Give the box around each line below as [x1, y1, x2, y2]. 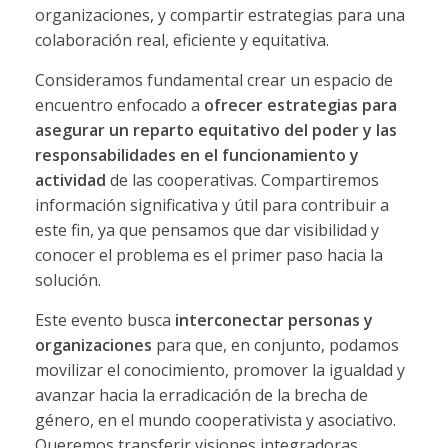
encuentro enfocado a [34, 94, 204, 117]
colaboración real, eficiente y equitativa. [34, 29, 329, 52]
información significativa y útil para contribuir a [34, 194, 389, 217]
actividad [34, 169, 106, 192]
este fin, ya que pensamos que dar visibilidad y [34, 219, 379, 242]
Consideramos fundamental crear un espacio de [34, 69, 393, 92]
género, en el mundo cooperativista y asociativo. [34, 409, 396, 432]
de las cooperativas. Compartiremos [105, 169, 379, 192]
